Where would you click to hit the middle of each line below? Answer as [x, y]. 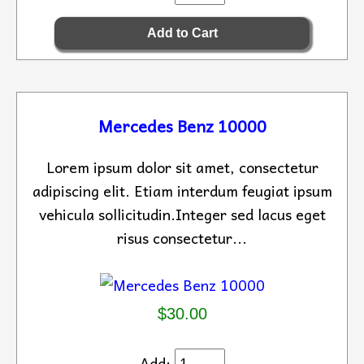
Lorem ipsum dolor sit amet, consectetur [182, 167]
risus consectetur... [182, 238]
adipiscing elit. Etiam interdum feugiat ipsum [182, 191]
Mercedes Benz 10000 [182, 126]
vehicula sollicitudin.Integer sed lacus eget [182, 214]
